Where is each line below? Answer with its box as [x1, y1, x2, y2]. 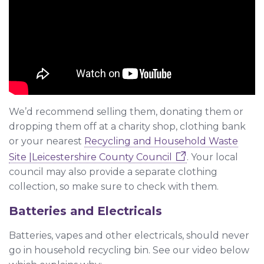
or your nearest [9, 135, 84, 147]
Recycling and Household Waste [84, 135, 238, 147]
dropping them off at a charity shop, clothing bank [9, 120, 246, 132]
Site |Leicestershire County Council [9, 151, 172, 163]
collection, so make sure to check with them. [9, 180, 219, 192]
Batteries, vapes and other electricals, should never [9, 229, 249, 241]
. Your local [187, 151, 238, 163]
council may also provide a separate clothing [9, 166, 217, 177]
